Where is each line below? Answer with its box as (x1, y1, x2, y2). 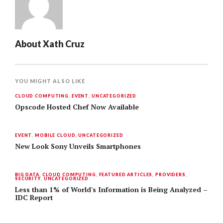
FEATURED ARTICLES (99, 172, 153, 177)
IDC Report (15, 193, 53, 202)
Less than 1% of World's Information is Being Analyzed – (15, 185, 208, 194)
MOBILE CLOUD (35, 132, 76, 138)
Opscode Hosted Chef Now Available (15, 103, 139, 111)
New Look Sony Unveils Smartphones (15, 142, 141, 151)
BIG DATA (15, 172, 39, 177)
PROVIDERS (155, 172, 186, 177)
